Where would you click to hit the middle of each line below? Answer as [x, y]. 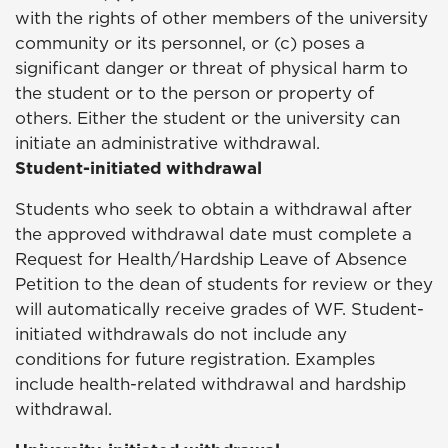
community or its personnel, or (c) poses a [190, 43]
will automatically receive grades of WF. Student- [219, 309]
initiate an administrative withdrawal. [167, 143]
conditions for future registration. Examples [195, 359]
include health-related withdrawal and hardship [210, 384]
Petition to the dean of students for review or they [224, 284]
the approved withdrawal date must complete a [213, 234]
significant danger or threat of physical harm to [211, 68]
